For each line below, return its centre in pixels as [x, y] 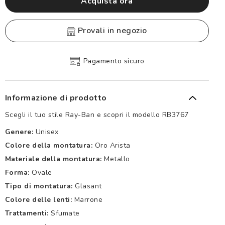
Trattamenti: [27, 213]
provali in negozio [115, 31]
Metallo [117, 159]
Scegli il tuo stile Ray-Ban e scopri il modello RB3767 [97, 115]
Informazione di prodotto [56, 98]
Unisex [47, 132]
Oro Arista [113, 145]
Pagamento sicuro [114, 61]
